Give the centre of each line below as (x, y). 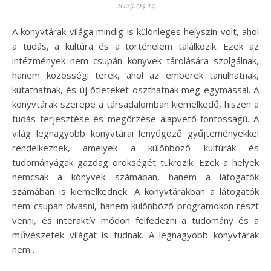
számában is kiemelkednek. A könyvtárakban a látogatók (135, 191)
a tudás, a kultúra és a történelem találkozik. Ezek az (135, 46)
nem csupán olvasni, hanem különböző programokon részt (135, 205)
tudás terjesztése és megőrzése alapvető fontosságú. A (135, 118)
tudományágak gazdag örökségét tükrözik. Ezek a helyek (135, 162)
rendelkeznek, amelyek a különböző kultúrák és (135, 147)
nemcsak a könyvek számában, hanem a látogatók (135, 176)
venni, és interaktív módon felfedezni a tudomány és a (135, 220)
